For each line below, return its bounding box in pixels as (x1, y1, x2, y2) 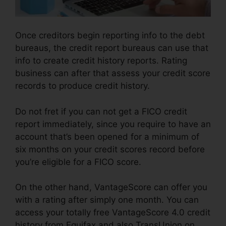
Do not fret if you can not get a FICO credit (15, 106, 187, 117)
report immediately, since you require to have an (15, 119, 211, 129)
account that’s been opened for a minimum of (15, 131, 199, 142)
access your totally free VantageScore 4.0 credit (15, 207, 210, 218)
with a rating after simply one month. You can (15, 195, 199, 205)
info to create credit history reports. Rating (15, 55, 187, 66)
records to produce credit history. (15, 81, 150, 91)
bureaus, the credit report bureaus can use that (15, 43, 208, 53)
